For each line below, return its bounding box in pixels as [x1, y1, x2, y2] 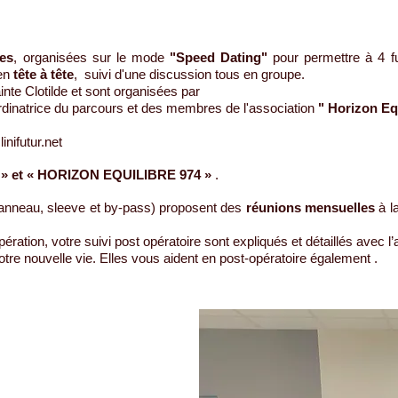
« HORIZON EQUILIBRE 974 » [27, 167, 211, 182]
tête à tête [13, 67, 74, 82]
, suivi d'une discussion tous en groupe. [74, 67, 305, 82]
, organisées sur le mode [13, 50, 170, 65]
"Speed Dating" [169, 50, 268, 65]
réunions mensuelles [245, 200, 376, 215]
